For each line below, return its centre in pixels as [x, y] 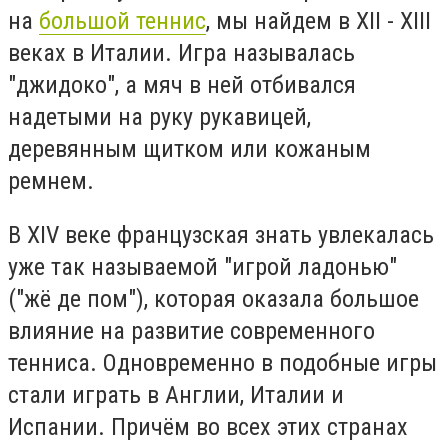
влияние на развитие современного [191, 330]
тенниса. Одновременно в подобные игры [222, 362]
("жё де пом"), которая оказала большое [213, 298]
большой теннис [122, 21]
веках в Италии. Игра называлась [181, 53]
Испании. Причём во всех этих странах [208, 426]
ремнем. [51, 181]
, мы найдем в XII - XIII [318, 21]
